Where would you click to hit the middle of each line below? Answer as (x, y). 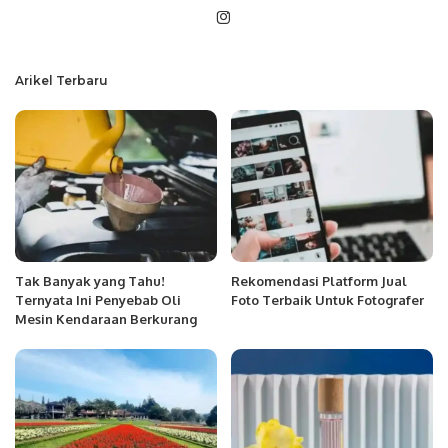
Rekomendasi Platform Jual (319, 280)
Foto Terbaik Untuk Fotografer (327, 299)
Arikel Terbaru (61, 81)
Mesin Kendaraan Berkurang (106, 318)
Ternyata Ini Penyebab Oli (98, 299)
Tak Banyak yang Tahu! (90, 280)
